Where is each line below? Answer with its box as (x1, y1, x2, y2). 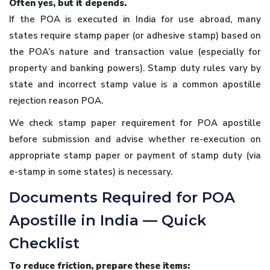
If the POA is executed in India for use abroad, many (9, 13, 261, 25)
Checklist (9, 234, 80, 252)
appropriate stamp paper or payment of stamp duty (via (9, 149, 261, 162)
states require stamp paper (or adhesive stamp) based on (9, 29, 261, 42)
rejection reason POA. (9, 94, 103, 107)
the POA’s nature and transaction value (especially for (9, 45, 261, 58)
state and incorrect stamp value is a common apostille (9, 78, 261, 90)
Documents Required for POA (9, 188, 235, 206)
